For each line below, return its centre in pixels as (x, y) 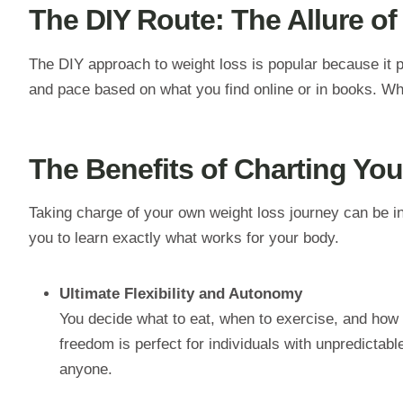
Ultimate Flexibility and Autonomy (181, 294)
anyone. (86, 370)
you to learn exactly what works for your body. (184, 238)
